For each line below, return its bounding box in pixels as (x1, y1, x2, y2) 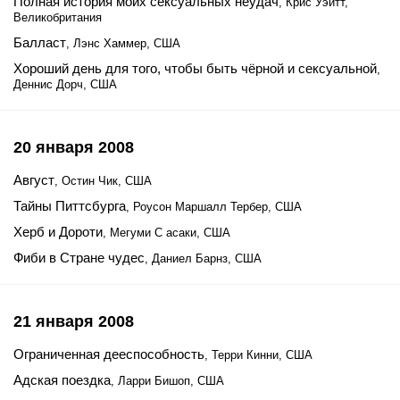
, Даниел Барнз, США (145, 252, 262, 265)
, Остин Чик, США (54, 174, 152, 187)
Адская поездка (13, 372, 111, 387)
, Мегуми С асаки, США (103, 226, 230, 239)
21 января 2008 (13, 312, 134, 330)
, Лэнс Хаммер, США (66, 37, 180, 50)
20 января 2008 (13, 138, 134, 156)
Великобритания (13, 11, 102, 24)
